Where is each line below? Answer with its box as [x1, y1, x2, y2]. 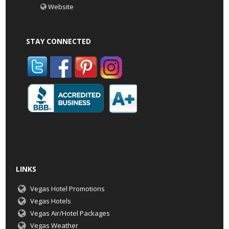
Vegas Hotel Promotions [30, 184, 105, 194]
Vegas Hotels [30, 196, 71, 206]
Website [48, 2, 74, 12]
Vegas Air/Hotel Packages [30, 209, 110, 218]
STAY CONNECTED [26, 36, 91, 47]
